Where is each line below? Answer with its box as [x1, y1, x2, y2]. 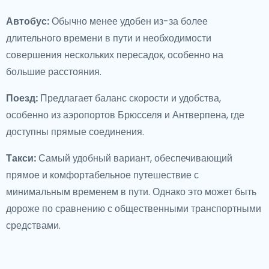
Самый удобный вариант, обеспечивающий [36, 151, 232, 165]
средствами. [6, 219, 61, 232]
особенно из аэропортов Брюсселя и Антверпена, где [6, 108, 244, 122]
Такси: [6, 151, 36, 165]
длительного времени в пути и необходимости [6, 31, 211, 45]
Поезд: [6, 91, 38, 105]
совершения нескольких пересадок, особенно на [6, 48, 223, 62]
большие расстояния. [6, 65, 101, 79]
